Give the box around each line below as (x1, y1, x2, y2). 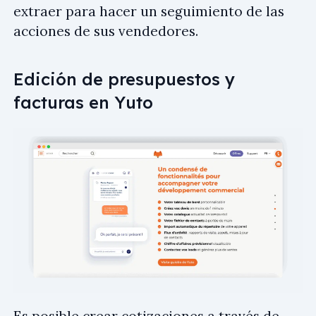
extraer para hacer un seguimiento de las (13, 2, 284, 20)
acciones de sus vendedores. (13, 22, 198, 39)
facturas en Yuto (13, 91, 153, 113)
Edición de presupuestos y (13, 68, 235, 90)
